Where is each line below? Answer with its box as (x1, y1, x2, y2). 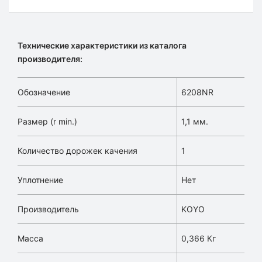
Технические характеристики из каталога (18, 40, 187, 50)
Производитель (18, 204, 79, 214)
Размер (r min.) (18, 116, 77, 126)
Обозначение (18, 87, 70, 97)
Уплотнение (18, 175, 63, 185)
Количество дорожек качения (18, 146, 137, 156)
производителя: (18, 54, 82, 64)
